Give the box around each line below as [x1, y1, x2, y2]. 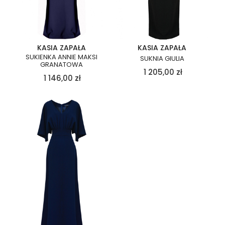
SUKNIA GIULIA [140, 54, 184, 64]
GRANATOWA [40, 60, 83, 70]
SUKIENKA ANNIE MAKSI [25, 52, 97, 62]
